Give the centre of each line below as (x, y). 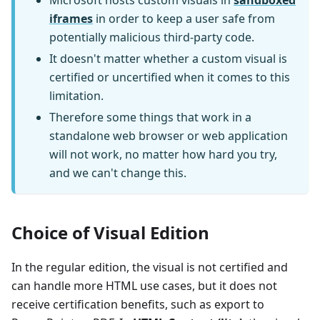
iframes (71, 19)
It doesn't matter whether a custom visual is (168, 59)
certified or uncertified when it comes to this (170, 77)
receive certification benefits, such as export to (138, 305)
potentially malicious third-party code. (152, 37)
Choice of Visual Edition (110, 233)
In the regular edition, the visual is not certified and (150, 267)
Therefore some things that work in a (150, 117)
